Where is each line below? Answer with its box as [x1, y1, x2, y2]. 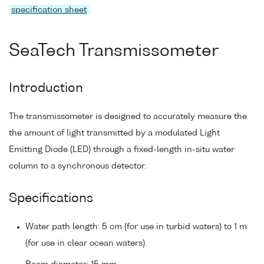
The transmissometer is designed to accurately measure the [9, 112, 247, 121]
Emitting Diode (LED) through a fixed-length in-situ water [9, 145, 235, 154]
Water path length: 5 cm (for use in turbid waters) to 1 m [25, 222, 247, 231]
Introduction [9, 82, 83, 95]
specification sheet [11, 6, 87, 15]
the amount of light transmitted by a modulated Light [9, 128, 220, 137]
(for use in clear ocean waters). [25, 239, 147, 247]
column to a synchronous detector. [9, 161, 146, 170]
